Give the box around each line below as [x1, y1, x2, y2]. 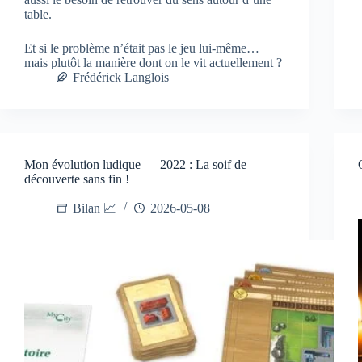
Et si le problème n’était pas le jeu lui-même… [24, 40, 259, 55]
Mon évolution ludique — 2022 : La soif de [24, 157, 246, 171]
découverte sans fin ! [24, 171, 129, 186]
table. [24, 6, 52, 21]
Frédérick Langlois [73, 69, 169, 84]
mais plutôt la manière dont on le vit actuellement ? [24, 55, 282, 69]
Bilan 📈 [73, 200, 116, 215]
